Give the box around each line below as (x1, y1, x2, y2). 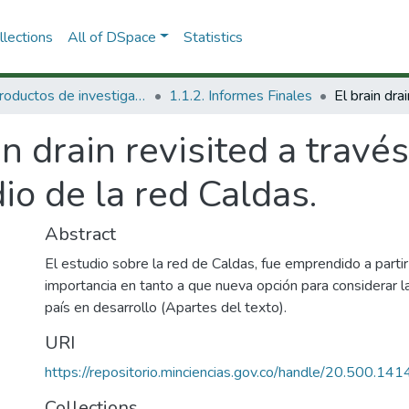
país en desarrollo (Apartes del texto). (45, 298, 287, 318)
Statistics (183, 26, 243, 47)
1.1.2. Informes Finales (169, 86, 312, 106)
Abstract (45, 222, 116, 246)
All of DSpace (67, 26, 156, 47)
